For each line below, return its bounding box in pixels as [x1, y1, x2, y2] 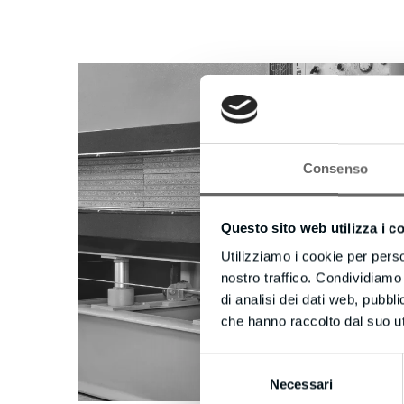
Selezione [199, 355, 258, 372]
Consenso [303, 161, 368, 177]
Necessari [270, 376, 333, 392]
